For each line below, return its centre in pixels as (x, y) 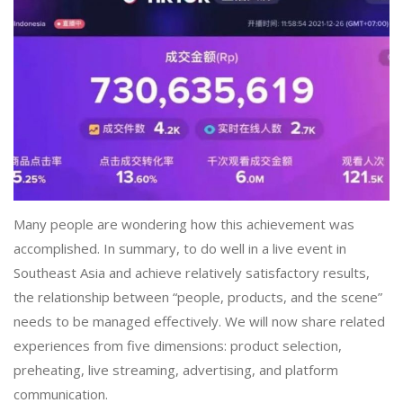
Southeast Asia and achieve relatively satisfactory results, (192, 273)
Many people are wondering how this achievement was (184, 224)
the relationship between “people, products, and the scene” (198, 297)
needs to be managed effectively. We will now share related (199, 322)
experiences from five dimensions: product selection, (178, 346)
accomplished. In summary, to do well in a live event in (180, 249)
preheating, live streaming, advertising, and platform (176, 370)
